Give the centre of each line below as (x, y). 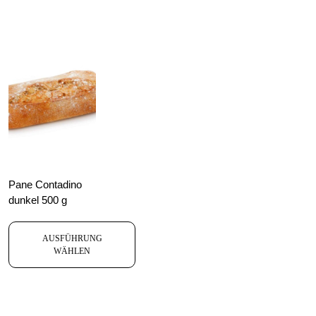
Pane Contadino (45, 184)
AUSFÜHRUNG (72, 239)
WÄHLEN (72, 251)
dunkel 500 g (38, 200)
